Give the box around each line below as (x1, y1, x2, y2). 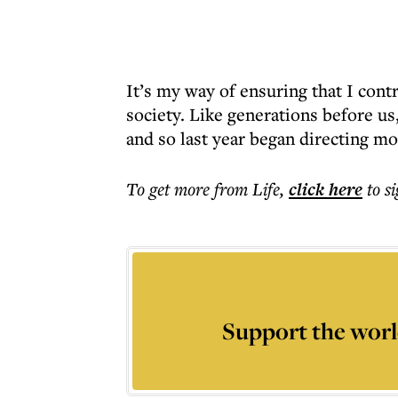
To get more (126, 177, 214, 201)
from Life (214, 177, 280, 201)
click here (289, 177, 362, 202)
